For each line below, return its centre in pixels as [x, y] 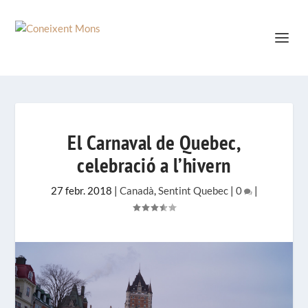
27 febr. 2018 [81, 190]
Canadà [136, 190]
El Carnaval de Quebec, [154, 142]
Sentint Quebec [193, 190]
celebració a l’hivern [154, 165]
